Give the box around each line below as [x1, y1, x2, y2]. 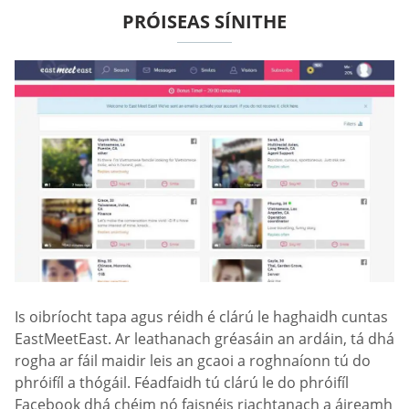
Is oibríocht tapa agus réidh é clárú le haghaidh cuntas [15, 306, 388, 327]
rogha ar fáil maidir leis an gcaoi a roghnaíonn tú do [15, 350, 371, 371]
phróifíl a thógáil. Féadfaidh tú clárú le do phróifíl [15, 372, 349, 393]
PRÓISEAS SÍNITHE [122, 9, 287, 35]
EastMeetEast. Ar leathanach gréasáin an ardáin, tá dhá [15, 328, 394, 349]
